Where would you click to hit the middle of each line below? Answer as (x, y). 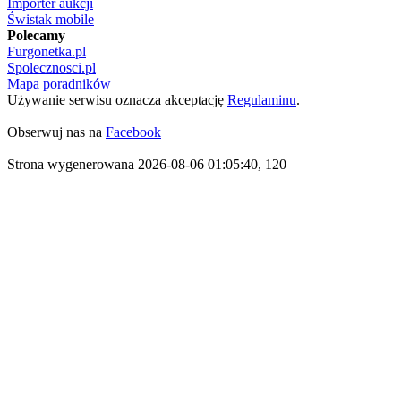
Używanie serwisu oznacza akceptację (117, 100)
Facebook (133, 132)
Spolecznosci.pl (51, 68)
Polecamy (36, 35)
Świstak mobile (51, 19)
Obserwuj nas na (56, 132)
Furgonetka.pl (47, 51)
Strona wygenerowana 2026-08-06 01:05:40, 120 (147, 164)
